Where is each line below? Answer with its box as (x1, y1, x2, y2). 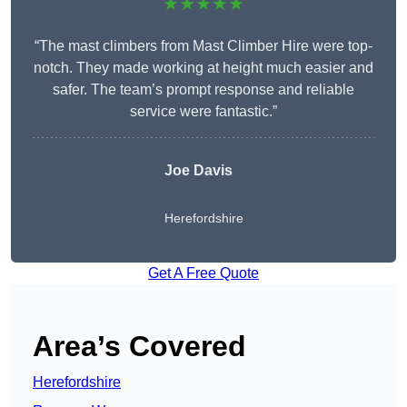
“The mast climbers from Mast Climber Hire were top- (35, 38, 372, 55)
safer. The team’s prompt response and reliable (53, 82, 354, 98)
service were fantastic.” (130, 104, 277, 120)
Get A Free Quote (148, 265, 259, 282)
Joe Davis (164, 163, 233, 179)
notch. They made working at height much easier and (34, 60, 373, 76)
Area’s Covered (33, 330, 246, 363)
